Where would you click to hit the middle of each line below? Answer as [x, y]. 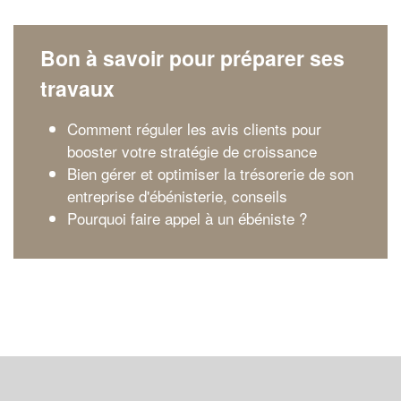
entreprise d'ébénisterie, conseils [177, 196]
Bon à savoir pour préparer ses [192, 58]
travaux [77, 88]
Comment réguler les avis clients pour [194, 128]
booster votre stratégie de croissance [192, 151]
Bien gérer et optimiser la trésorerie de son [210, 173]
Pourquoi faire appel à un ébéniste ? [187, 218]
